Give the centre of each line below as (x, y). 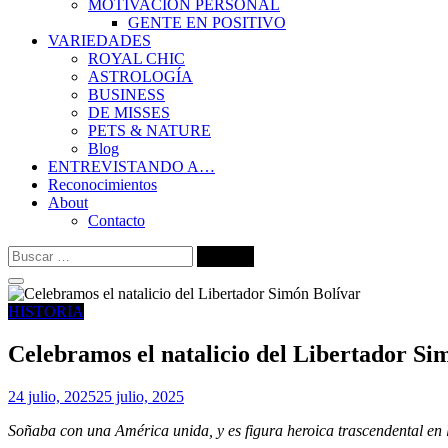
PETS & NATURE (149, 130)
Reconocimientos (102, 184)
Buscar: (31, 253)
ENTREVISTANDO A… (131, 166)
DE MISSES (129, 112)
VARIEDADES (99, 40)
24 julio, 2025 (52, 396)
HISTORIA (46, 311)
